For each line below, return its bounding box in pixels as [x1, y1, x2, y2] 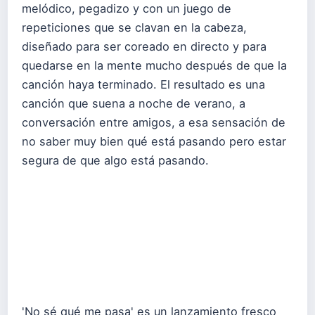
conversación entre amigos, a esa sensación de [22, 115, 285, 129]
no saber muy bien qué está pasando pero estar [22, 134, 286, 148]
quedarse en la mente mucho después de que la [22, 58, 287, 72]
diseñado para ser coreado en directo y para [22, 39, 266, 53]
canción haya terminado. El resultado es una [22, 77, 265, 91]
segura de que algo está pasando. [22, 153, 209, 167]
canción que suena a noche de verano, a [22, 96, 245, 110]
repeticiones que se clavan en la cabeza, [22, 20, 247, 34]
